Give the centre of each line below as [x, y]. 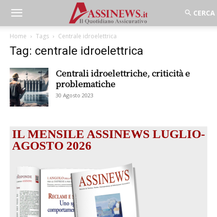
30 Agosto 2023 [75, 95]
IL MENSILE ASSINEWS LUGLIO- [108, 134]
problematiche [85, 84]
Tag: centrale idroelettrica [77, 51]
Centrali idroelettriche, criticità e [123, 73]
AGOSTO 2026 [52, 146]
